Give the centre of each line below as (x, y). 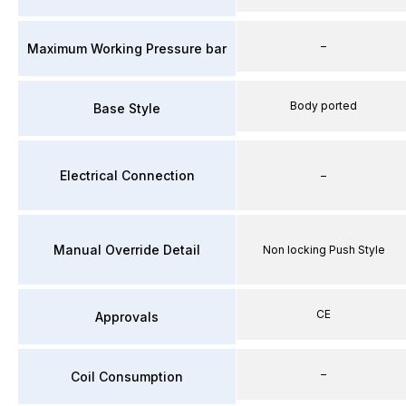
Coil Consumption (127, 376)
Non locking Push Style (324, 249)
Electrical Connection (127, 175)
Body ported (324, 106)
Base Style (127, 108)
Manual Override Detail (127, 249)
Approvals (127, 316)
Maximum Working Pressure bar (127, 48)
